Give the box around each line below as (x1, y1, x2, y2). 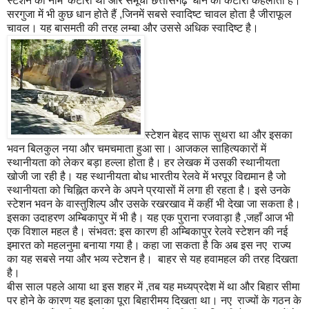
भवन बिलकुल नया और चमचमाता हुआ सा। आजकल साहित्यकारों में (7, 143, 266, 155)
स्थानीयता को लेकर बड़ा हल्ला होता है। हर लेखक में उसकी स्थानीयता (7, 157, 280, 169)
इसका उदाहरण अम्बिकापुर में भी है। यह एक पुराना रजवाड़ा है (7, 212, 243, 224)
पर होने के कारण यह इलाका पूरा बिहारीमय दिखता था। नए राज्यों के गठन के (7, 295, 301, 307)
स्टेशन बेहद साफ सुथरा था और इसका (145, 129, 292, 141)
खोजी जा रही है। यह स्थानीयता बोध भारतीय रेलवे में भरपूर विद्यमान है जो (7, 170, 286, 183)
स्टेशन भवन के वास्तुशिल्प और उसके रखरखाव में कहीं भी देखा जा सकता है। (7, 198, 301, 210)
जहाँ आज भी (246, 212, 294, 224)
